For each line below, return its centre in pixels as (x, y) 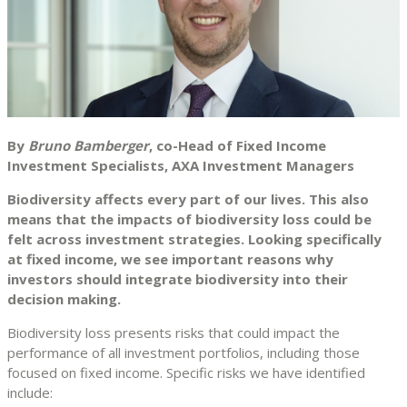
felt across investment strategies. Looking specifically (194, 238)
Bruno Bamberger (89, 145)
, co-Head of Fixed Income (238, 145)
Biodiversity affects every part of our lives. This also (188, 199)
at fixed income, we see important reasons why (170, 258)
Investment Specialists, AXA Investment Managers (181, 165)
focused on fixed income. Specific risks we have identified (186, 372)
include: (30, 392)
